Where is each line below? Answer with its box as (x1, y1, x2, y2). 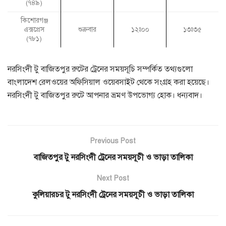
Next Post (97, 174, 129, 183)
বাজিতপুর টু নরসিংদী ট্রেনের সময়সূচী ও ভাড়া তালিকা (33, 152, 193, 163)
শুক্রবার (78, 25, 96, 34)
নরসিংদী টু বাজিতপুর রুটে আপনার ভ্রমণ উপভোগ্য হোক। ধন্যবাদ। (8, 90, 202, 101)
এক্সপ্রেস (24, 25, 44, 34)
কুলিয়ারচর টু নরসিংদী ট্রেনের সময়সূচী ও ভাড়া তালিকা (32, 190, 194, 200)
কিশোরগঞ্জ (20, 16, 48, 25)
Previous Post (90, 137, 136, 146)
